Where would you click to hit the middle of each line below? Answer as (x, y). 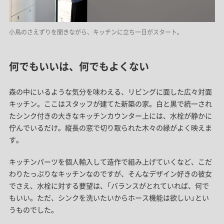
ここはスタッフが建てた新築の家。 (100, 103)
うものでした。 (33, 209)
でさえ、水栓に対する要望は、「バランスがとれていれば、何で (109, 185)
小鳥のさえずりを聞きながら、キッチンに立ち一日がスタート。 (96, 32)
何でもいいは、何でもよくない (79, 66)
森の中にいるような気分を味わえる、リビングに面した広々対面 (110, 91)
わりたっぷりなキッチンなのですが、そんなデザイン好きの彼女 (110, 173)
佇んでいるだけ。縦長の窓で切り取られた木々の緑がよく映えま (110, 127)
